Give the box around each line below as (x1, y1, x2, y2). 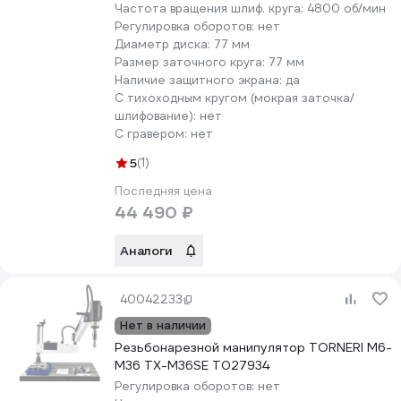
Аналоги (120, 243, 173, 259)
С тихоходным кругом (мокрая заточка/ (115, 90, 354, 106)
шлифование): (115, 108, 200, 124)
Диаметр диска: (115, 37, 214, 52)
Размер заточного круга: (115, 55, 269, 70)
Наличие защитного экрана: (115, 73, 286, 88)
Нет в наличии (120, 318, 206, 333)
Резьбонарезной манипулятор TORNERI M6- (115, 339, 392, 355)
